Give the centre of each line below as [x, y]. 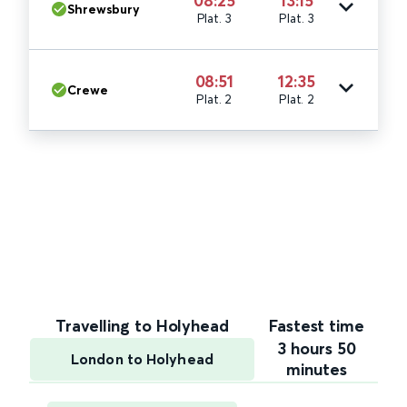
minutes [317, 370]
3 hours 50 [316, 349]
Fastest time [317, 326]
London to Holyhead [142, 359]
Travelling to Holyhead [142, 326]
